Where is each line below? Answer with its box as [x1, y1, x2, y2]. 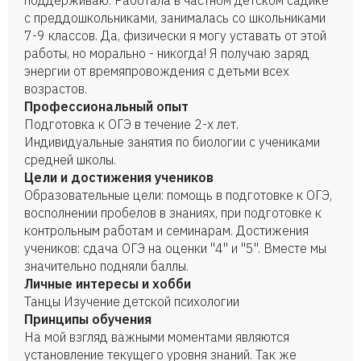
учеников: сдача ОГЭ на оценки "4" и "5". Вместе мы [24, 240, 326, 256]
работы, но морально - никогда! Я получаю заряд [24, 45, 309, 61]
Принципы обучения [24, 311, 151, 327]
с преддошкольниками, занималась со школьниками [24, 10, 326, 26]
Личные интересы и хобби [24, 276, 191, 292]
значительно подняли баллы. [24, 258, 189, 274]
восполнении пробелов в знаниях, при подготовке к [24, 205, 322, 221]
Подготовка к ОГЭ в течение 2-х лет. [24, 116, 239, 132]
